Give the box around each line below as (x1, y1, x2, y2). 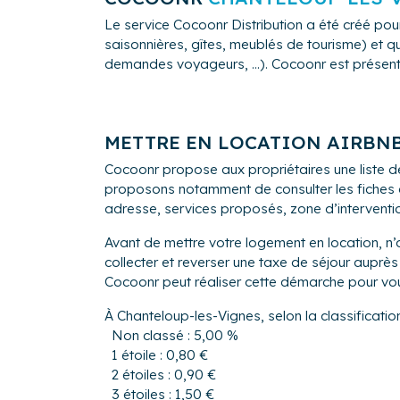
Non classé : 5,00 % (112, 327, 238, 345)
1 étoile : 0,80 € (112, 346, 208, 364)
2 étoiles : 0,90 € (112, 366, 216, 384)
